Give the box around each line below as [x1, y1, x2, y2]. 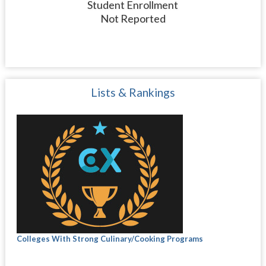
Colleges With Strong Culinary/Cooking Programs [16, 234, 203, 243]
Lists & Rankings [90, 85, 175, 99]
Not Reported [100, 12, 166, 25]
